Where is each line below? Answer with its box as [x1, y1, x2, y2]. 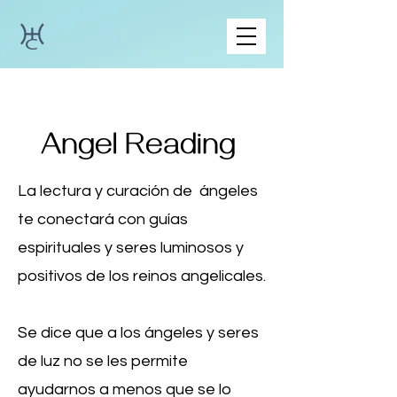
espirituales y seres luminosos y [18, 239, 244, 256]
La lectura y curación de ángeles [18, 183, 258, 199]
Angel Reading [40, 130, 244, 168]
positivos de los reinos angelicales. [18, 268, 266, 284]
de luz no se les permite [18, 353, 188, 370]
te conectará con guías [18, 211, 188, 228]
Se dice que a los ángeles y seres [18, 324, 259, 341]
